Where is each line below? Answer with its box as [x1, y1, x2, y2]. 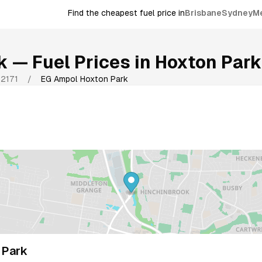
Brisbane [185, 8, 222, 18]
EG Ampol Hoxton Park [41, 74, 128, 84]
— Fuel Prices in [8, 51, 151, 73]
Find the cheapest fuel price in [68, 8, 185, 18]
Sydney [222, 8, 253, 18]
